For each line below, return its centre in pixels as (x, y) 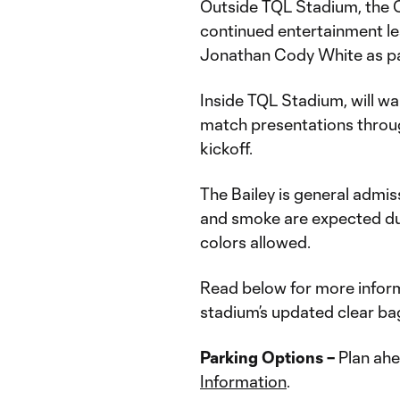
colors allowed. (255, 242)
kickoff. (226, 148)
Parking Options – (267, 357)
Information (243, 381)
